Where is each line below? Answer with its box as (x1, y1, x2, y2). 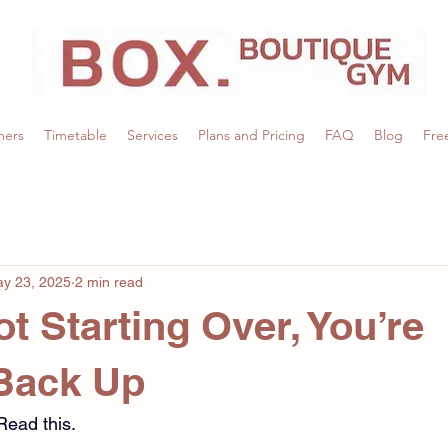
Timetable (44, 126, 107, 144)
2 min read (75, 273, 143, 290)
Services (127, 126, 178, 144)
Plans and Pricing (198, 126, 305, 144)
